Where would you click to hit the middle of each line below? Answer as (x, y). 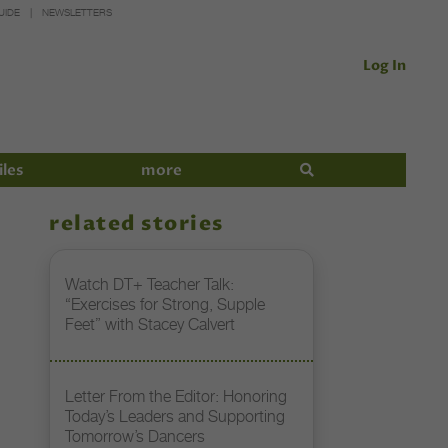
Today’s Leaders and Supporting (175, 416)
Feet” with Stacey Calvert (150, 324)
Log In (384, 65)
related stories (136, 224)
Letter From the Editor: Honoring (176, 396)
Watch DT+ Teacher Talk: (150, 284)
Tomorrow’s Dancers (135, 436)
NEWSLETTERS (76, 12)
